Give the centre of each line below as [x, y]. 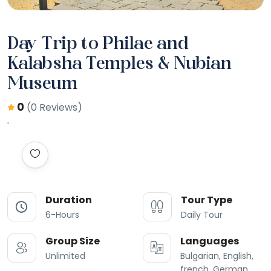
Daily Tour [202, 215]
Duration [69, 200]
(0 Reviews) [54, 108]
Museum [42, 85]
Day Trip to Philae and [98, 45]
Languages [210, 241]
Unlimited [65, 256]
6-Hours [62, 215]
